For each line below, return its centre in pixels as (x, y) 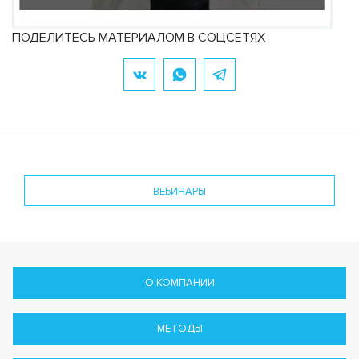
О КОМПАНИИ (179, 282)
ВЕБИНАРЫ (179, 191)
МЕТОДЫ (179, 328)
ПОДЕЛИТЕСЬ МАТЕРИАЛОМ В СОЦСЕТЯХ (139, 37)
